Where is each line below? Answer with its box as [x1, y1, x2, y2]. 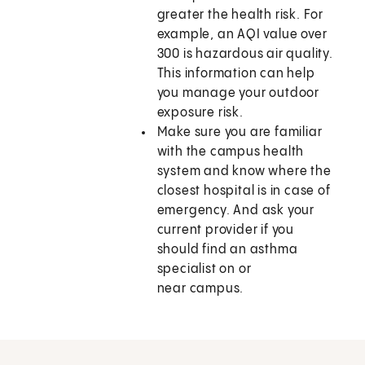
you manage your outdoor [156, 86, 320, 101]
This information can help [156, 67, 315, 81]
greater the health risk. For [156, 8, 324, 23]
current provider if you [156, 223, 295, 238]
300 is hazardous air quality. [156, 47, 333, 62]
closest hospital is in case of [156, 184, 331, 199]
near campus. [156, 282, 248, 297]
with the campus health [156, 145, 305, 160]
